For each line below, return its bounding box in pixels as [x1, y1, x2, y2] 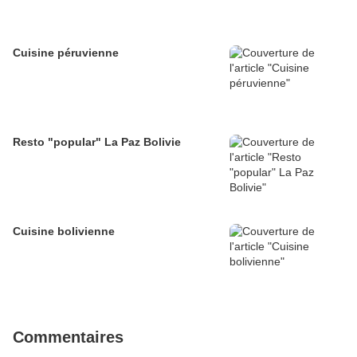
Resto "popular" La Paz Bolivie [13, 135, 181, 149]
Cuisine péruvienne [13, 46, 119, 60]
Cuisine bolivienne [13, 225, 115, 238]
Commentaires [13, 328, 124, 347]
